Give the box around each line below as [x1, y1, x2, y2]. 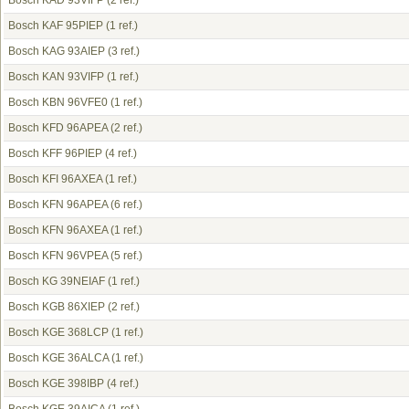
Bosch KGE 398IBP [8, 377, 104, 390]
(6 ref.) [108, 198, 142, 211]
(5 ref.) [108, 249, 142, 262]
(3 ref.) [105, 45, 140, 58]
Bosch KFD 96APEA [8, 121, 108, 134]
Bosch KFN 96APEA [8, 198, 108, 211]
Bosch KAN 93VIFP [8, 70, 104, 83]
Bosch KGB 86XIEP [8, 300, 105, 313]
